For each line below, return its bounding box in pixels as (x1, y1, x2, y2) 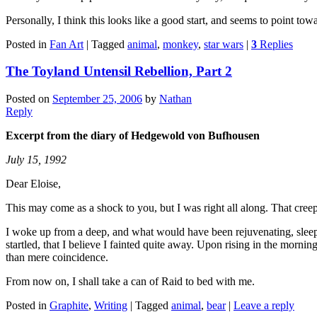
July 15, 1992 (6, 154, 67, 166)
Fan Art (50, 38, 83, 50)
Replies (257, 38, 293, 50)
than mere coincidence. (6, 251, 108, 264)
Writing (94, 299, 127, 312)
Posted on (6, 93, 52, 105)
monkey (163, 38, 198, 50)
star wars (204, 38, 243, 50)
